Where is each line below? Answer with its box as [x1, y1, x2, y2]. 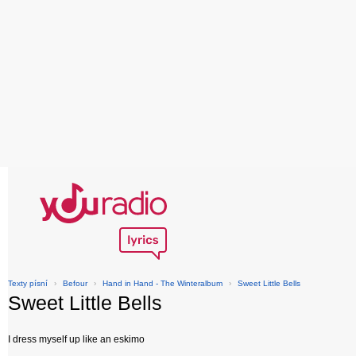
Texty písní [8, 279, 48, 288]
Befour [63, 279, 87, 288]
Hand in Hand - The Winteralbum [103, 279, 222, 288]
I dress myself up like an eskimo [8, 334, 145, 345]
